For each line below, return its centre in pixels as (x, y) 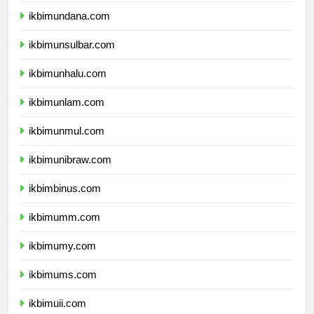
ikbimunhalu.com (68, 86)
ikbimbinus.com (65, 201)
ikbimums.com (63, 287)
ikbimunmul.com (67, 144)
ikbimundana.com (69, 29)
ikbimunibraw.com (70, 172)
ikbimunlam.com (67, 115)
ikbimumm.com (64, 230)
